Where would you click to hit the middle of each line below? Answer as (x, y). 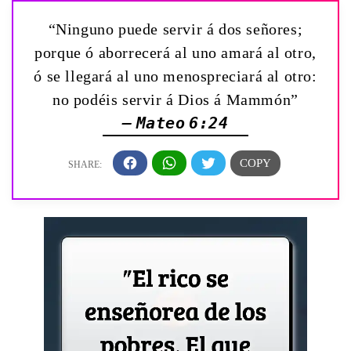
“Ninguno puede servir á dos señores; (175, 29)
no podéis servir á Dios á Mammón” (175, 99)
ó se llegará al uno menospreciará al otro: (175, 76)
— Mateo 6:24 (175, 123)
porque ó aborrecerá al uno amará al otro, (175, 52)
